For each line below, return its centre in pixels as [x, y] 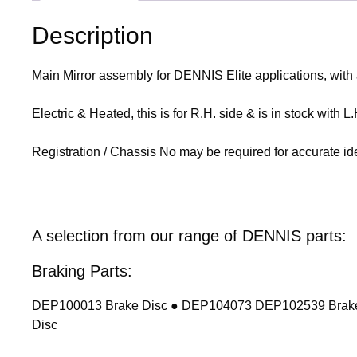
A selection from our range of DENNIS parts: [189, 235]
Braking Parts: [82, 271]
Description [92, 35]
